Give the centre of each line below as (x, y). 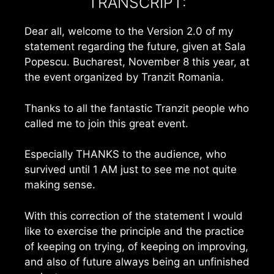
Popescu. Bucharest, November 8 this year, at (137, 62)
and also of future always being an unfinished (137, 261)
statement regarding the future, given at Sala (135, 47)
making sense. (60, 185)
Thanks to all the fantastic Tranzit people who (137, 108)
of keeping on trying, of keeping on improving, (136, 246)
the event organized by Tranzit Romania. (127, 77)
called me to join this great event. (106, 123)
